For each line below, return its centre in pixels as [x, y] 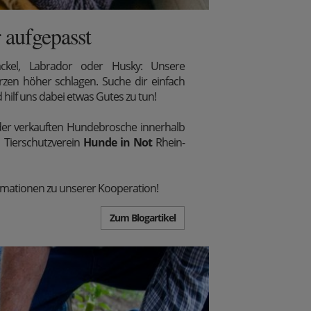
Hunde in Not [117, 142]
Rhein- [168, 142]
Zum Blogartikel [143, 217]
